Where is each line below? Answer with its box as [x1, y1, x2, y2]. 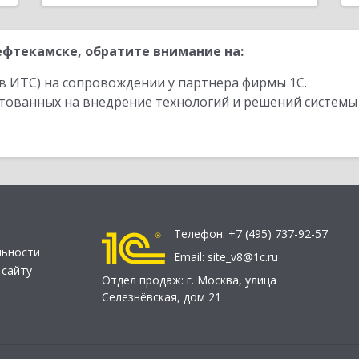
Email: [174, 249, 208, 265]
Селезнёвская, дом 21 [102, 289, 221, 305]
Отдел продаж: [102, 272, 187, 288]
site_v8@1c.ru [208, 249, 278, 265]
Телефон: [174, 226, 228, 242]
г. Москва [187, 272, 239, 288]
